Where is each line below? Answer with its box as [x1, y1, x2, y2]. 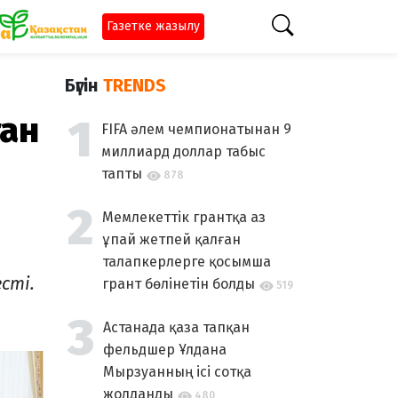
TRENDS [103, 75, 166, 96]
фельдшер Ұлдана [103, 341, 227, 358]
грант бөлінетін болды [102, 275, 255, 292]
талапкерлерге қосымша [102, 253, 271, 270]
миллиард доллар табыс [101, 143, 266, 160]
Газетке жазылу [106, 19, 200, 34]
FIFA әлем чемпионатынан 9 [101, 121, 291, 138]
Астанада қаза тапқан [103, 319, 250, 336]
